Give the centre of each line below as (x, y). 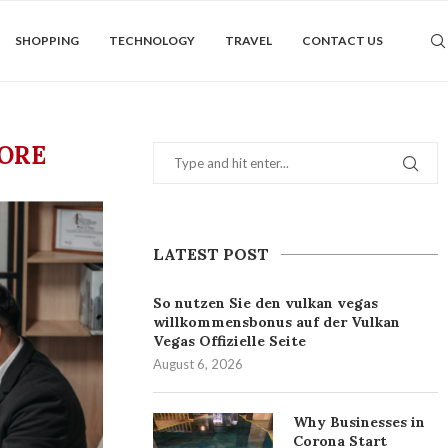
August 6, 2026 (198, 364)
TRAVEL (248, 40)
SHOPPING (47, 40)
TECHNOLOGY (152, 40)
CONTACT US (342, 40)
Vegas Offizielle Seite (230, 341)
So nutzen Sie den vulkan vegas (266, 303)
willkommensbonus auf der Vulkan (277, 322)
